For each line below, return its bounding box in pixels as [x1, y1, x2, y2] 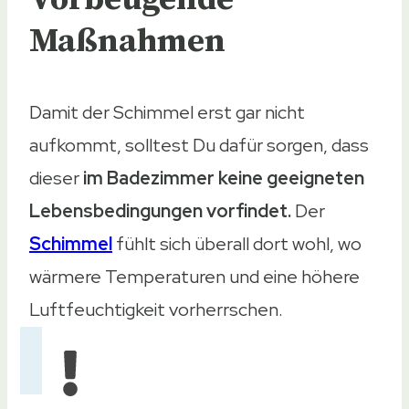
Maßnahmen [29, 21, 225, 63]
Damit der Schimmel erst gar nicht [29, 100, 305, 125]
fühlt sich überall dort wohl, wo [116, 232, 362, 257]
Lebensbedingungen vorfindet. [29, 199, 291, 224]
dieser [29, 166, 83, 191]
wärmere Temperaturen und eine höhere [29, 265, 360, 289]
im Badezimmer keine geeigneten [83, 166, 364, 191]
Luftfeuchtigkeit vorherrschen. [29, 298, 283, 322]
